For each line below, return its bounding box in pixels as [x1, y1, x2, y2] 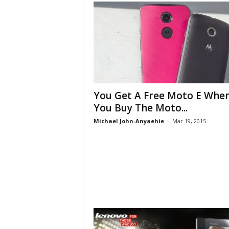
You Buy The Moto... [93, 101, 188, 114]
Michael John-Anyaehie [93, 117, 164, 125]
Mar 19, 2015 [172, 117, 206, 125]
